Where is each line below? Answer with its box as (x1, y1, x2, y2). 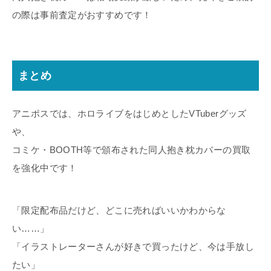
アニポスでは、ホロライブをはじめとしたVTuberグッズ (12, 108, 247, 119)
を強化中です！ (12, 163, 77, 174)
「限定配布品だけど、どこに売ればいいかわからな (12, 205, 226, 216)
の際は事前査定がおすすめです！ (12, 10, 152, 21)
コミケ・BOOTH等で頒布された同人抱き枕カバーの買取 (12, 145, 251, 155)
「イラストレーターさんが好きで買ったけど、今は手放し (12, 241, 254, 252)
